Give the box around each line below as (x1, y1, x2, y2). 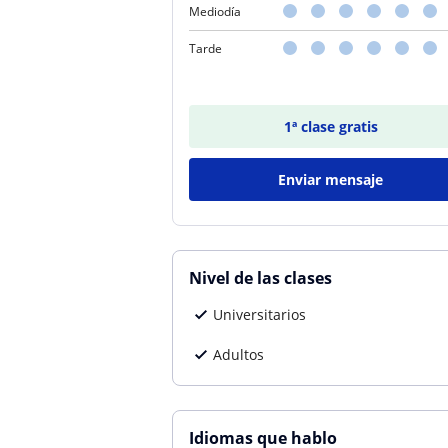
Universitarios (213, 305, 306, 324)
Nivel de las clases (189, 267, 332, 289)
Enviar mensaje (278, 170, 384, 189)
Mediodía (189, 3, 241, 20)
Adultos (213, 345, 264, 364)
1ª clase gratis (283, 117, 378, 136)
